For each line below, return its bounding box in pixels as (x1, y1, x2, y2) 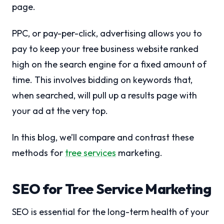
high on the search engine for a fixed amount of (12, 58, 206, 70)
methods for (12, 147, 65, 158)
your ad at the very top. (12, 105, 108, 116)
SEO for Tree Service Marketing (12, 180, 211, 197)
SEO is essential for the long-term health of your (12, 206, 209, 217)
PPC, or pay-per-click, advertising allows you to (12, 27, 202, 39)
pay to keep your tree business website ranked (12, 43, 198, 54)
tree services (65, 147, 116, 158)
